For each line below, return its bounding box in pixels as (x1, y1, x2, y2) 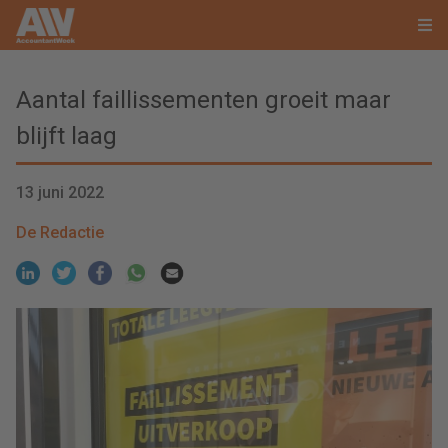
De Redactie (16, 223, 104, 242)
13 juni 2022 (16, 183, 104, 202)
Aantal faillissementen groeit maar (16, 86, 391, 114)
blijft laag (16, 122, 117, 150)
